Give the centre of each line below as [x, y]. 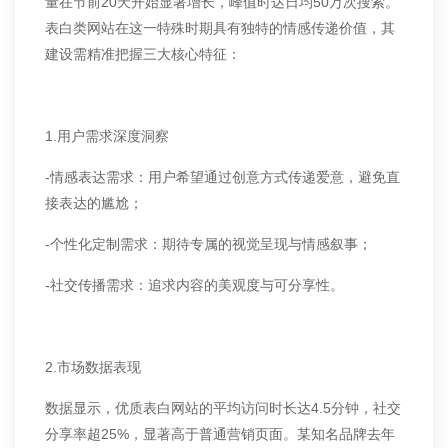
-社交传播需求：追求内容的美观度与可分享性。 [194, 285]
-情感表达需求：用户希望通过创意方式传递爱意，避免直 [222, 177]
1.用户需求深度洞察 [107, 136]
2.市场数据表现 [93, 367]
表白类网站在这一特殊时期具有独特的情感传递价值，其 [220, 28]
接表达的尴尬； [94, 203]
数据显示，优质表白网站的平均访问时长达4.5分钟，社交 [223, 408]
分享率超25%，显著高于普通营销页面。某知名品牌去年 [220, 434]
